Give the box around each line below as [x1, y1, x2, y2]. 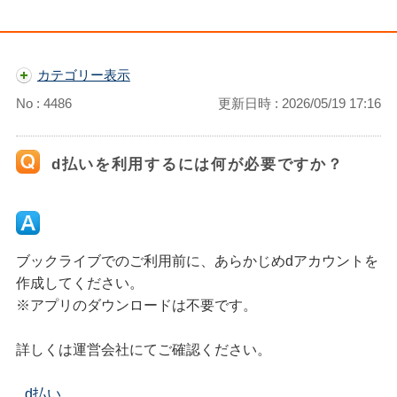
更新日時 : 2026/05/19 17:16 [218, 96, 382, 111]
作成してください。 [15, 276, 144, 291]
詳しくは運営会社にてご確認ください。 [15, 342, 271, 357]
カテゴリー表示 [36, 67, 130, 82]
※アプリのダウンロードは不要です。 [15, 298, 257, 313]
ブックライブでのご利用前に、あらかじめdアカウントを [15, 253, 378, 269]
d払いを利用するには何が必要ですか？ [51, 156, 344, 173]
